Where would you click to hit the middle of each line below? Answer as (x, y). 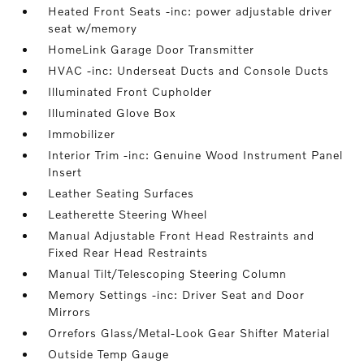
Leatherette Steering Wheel (128, 214)
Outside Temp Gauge (109, 354)
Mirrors (70, 312)
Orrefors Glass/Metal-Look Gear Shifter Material (189, 333)
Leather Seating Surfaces (121, 193)
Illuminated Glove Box (113, 113)
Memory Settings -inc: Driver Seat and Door (177, 295)
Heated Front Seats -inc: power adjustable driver (191, 11)
